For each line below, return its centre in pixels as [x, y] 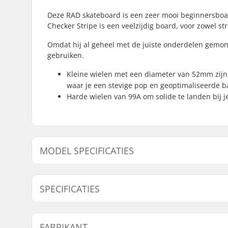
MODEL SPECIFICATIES [87, 150]
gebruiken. [66, 55]
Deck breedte [146, 179]
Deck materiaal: [81, 213]
